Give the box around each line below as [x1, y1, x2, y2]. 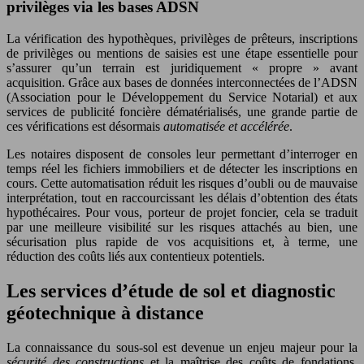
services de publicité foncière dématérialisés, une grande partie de [6, 105, 357, 119]
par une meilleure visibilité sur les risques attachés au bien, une [6, 220, 357, 235]
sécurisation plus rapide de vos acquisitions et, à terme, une [6, 235, 357, 249]
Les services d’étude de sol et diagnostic [6, 280, 336, 302]
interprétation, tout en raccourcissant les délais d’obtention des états [6, 191, 357, 206]
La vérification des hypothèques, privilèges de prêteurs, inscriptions [6, 32, 357, 46]
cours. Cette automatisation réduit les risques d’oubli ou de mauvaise [6, 176, 357, 191]
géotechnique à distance [6, 302, 204, 324]
